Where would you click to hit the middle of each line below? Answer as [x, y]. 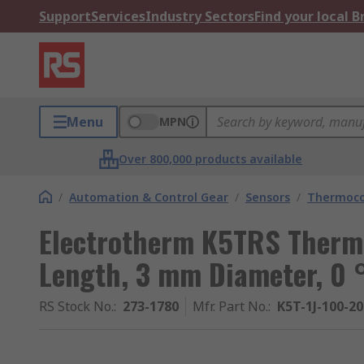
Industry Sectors [200, 16]
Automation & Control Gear [149, 197]
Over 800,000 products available [211, 159]
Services [118, 16]
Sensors [268, 197]
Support [65, 16]
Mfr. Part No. [230, 306]
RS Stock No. [76, 306]
